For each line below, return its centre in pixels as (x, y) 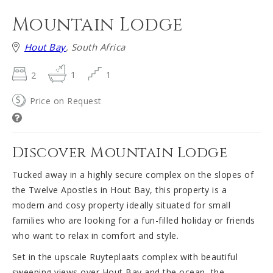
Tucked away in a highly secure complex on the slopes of (133, 174)
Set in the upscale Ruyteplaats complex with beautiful (125, 257)
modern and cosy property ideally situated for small (121, 205)
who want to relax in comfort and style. (95, 235)
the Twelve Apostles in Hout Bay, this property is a (119, 190)
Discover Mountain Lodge (120, 153)
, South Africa (95, 47)
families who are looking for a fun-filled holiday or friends (133, 220)
